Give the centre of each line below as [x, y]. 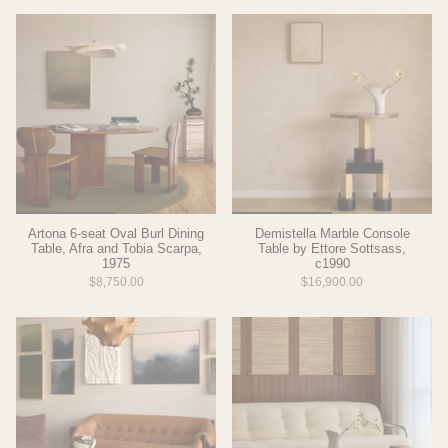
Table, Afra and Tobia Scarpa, [116, 248]
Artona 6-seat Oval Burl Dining [116, 233]
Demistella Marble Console [332, 233]
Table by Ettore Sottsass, [332, 248]
